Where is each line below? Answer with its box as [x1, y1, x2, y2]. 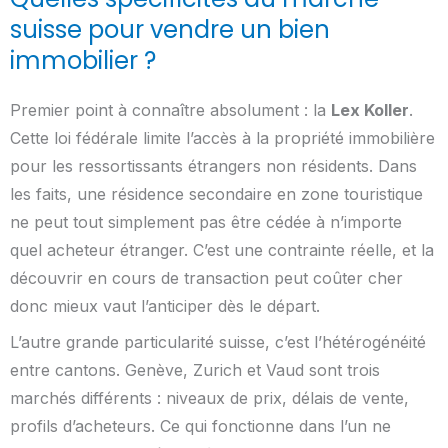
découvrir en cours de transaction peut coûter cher [10, 267, 403, 288]
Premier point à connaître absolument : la [10, 99, 331, 120]
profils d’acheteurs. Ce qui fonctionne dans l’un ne [10, 415, 391, 436]
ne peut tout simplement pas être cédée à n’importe [10, 211, 402, 232]
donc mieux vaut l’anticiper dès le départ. [10, 295, 320, 316]
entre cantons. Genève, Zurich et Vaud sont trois [10, 359, 380, 380]
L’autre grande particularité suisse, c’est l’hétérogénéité [10, 331, 426, 352]
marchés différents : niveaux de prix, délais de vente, [10, 387, 409, 408]
